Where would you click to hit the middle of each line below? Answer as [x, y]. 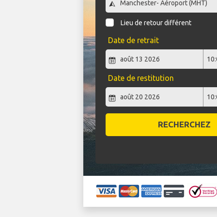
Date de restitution [141, 78]
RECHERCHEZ [184, 124]
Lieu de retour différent [156, 23]
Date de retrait [133, 40]
